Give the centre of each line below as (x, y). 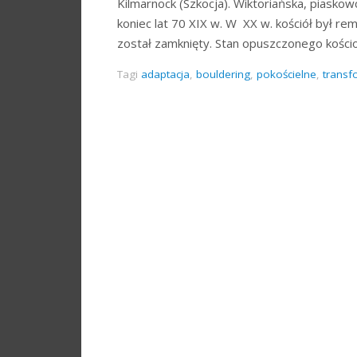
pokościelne (286, 75)
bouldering (223, 75)
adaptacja (165, 75)
